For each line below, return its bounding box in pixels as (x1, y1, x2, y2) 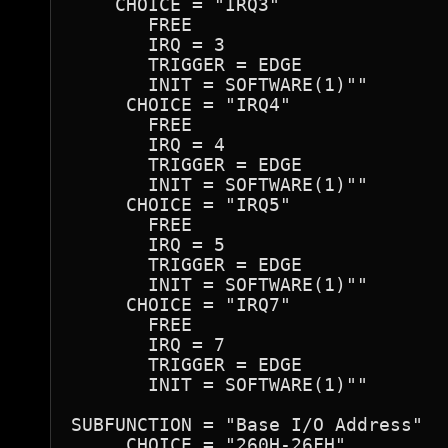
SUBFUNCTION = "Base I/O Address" (71, 414, 423, 435)
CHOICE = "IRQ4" (71, 94, 291, 115)
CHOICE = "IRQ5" (71, 194, 291, 215)
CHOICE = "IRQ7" (71, 294, 291, 315)
